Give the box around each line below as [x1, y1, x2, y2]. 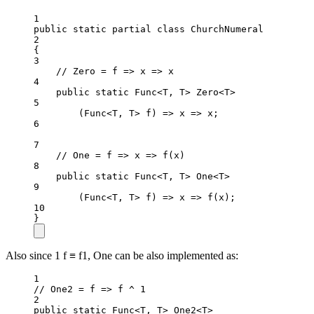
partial [112, 23, 151, 34]
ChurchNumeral [191, 23, 264, 34]
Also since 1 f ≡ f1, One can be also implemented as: [6, 249, 238, 261]
